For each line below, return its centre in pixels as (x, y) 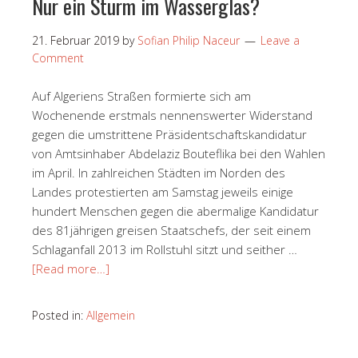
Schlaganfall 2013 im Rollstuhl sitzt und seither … (165, 249)
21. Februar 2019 (76, 40)
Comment (58, 58)
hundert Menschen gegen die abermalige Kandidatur (175, 211)
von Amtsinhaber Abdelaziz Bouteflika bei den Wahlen (179, 153)
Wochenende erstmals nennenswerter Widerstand (172, 115)
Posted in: (59, 315)
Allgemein (111, 315)
